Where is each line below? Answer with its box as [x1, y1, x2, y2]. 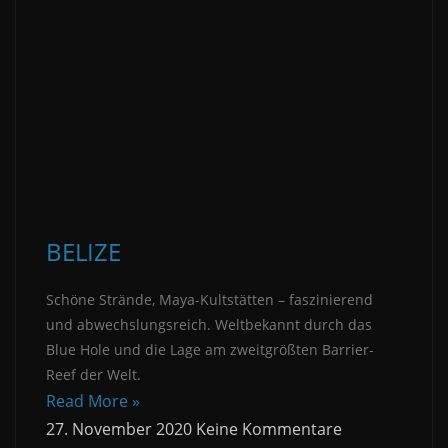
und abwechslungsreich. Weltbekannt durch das [46, 315, 372, 335]
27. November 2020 [46, 418, 196, 441]
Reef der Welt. [46, 365, 141, 385]
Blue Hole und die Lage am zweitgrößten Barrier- [46, 340, 374, 360]
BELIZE [46, 235, 121, 269]
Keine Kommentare [196, 418, 342, 441]
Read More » [46, 390, 140, 413]
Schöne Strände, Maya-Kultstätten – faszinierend [46, 290, 373, 310]
